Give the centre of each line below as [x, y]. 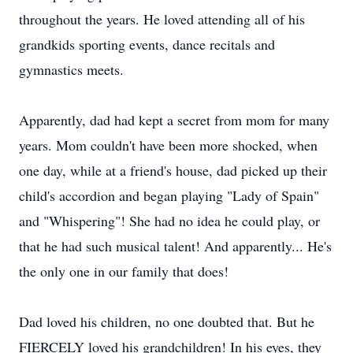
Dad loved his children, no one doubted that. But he [167, 321]
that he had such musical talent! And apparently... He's [175, 246]
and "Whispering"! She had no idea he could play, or [169, 221]
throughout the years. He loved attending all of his [162, 19]
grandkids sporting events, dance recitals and [147, 44]
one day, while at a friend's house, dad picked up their [173, 170]
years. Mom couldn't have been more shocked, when [168, 145]
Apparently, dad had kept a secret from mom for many [174, 120]
